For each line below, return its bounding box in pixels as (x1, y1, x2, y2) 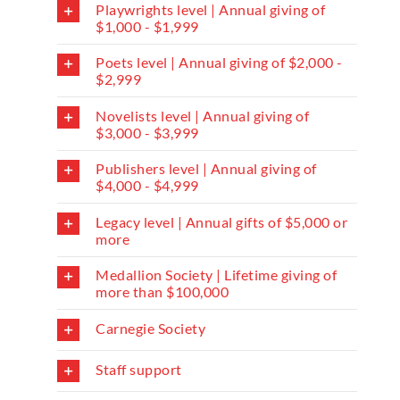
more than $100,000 (96, 283, 229, 301)
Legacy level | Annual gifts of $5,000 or (96, 212, 348, 230)
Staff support (96, 360, 182, 378)
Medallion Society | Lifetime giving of (96, 266, 337, 284)
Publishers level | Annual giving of (96, 160, 317, 178)
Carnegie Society (96, 319, 206, 337)
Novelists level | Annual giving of (96, 106, 310, 124)
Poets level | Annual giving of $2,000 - (96, 54, 343, 71)
